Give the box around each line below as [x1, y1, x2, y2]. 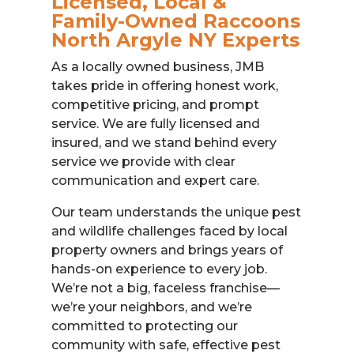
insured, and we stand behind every [51, 134, 277, 150]
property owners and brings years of [51, 242, 283, 258]
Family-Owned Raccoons [51, 9, 300, 32]
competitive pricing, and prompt [51, 96, 259, 112]
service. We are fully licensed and [51, 115, 260, 131]
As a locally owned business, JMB [51, 58, 264, 74]
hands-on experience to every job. [51, 261, 267, 277]
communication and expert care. [51, 172, 259, 188]
